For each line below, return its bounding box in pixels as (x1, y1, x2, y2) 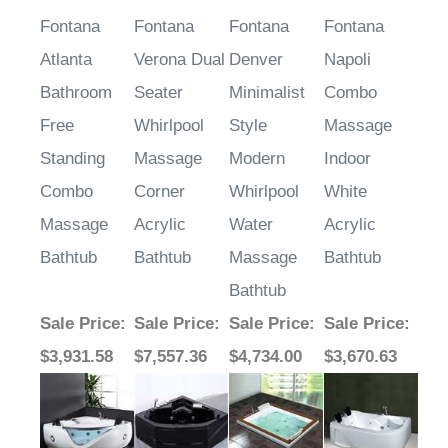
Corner (134, 182, 185, 202)
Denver (229, 50, 283, 70)
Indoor (324, 149, 371, 169)
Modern (229, 149, 285, 169)
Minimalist (229, 83, 305, 103)
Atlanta (40, 50, 92, 70)
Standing (40, 149, 105, 169)
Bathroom (40, 83, 112, 103)
